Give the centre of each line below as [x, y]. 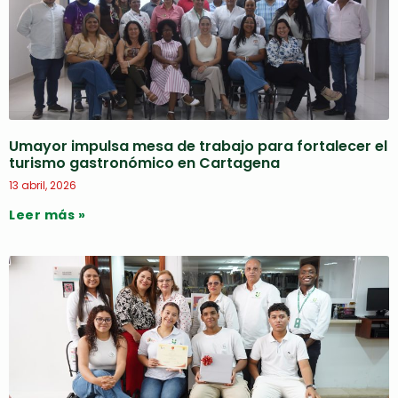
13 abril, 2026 [43, 185]
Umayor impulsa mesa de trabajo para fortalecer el [198, 146]
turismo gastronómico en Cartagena [144, 163]
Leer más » [47, 215]
